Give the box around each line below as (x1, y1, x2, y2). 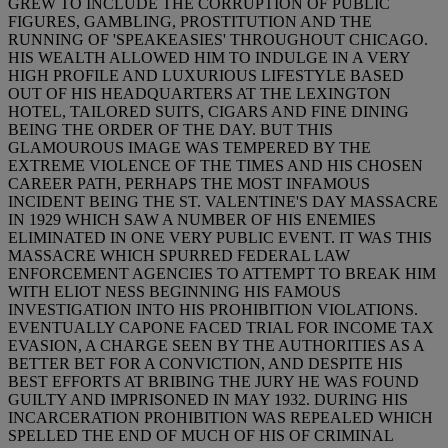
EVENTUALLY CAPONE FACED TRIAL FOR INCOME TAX (8, 318, 434, 336)
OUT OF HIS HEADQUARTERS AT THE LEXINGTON (8, 84, 391, 102)
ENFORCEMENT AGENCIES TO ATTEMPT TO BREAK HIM (8, 264, 436, 282)
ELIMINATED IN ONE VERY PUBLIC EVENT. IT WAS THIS (8, 228, 432, 246)
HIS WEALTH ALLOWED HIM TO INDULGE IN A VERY (8, 48, 410, 66)
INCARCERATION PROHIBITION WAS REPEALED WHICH (8, 408, 433, 426)
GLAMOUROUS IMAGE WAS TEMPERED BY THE (8, 138, 371, 156)
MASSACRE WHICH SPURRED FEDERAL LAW (8, 246, 350, 264)
